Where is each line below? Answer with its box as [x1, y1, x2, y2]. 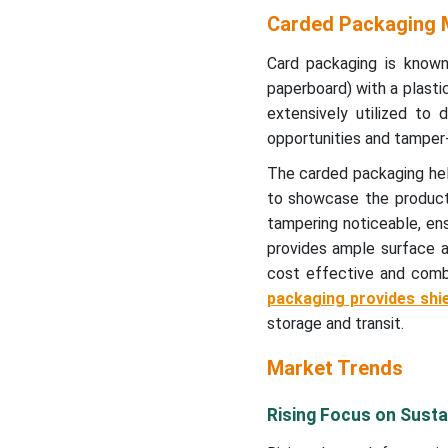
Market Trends [266, 356, 403, 381]
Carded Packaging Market [40, 43, 205, 59]
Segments [40, 64, 108, 80]
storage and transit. [266, 314, 404, 334]
